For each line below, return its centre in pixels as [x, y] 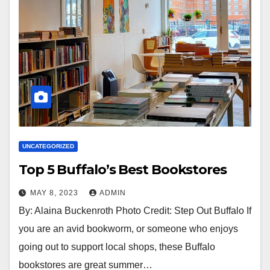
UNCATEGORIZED [48, 146]
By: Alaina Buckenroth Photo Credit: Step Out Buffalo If [135, 211]
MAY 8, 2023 [55, 193]
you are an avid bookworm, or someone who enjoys [128, 229]
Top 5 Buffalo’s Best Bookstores [123, 170]
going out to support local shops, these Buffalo [117, 247]
